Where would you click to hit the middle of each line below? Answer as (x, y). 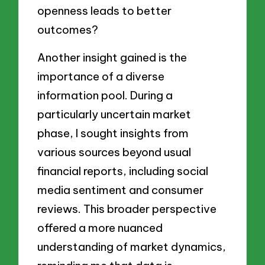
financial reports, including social (123, 171)
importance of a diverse (101, 77)
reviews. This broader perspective (127, 209)
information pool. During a (105, 96)
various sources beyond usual (114, 152)
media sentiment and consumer (121, 190)
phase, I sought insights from (113, 133)
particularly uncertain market (114, 114)
